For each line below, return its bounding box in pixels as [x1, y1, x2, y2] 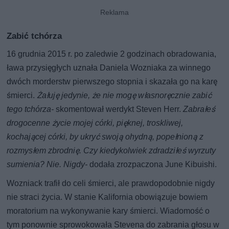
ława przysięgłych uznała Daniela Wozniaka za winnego [7, 62, 211, 73]
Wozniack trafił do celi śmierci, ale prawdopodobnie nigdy [7, 178, 215, 188]
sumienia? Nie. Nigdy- [7, 159, 90, 169]
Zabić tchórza [7, 30, 62, 41]
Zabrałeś [183, 104, 216, 114]
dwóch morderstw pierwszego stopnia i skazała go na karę [7, 76, 218, 86]
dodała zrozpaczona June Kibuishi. [89, 159, 217, 169]
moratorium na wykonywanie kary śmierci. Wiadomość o [7, 205, 210, 216]
